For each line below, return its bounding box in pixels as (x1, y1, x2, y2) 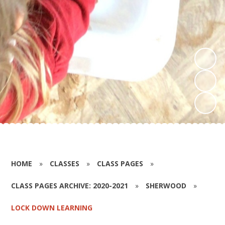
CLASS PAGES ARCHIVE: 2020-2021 (11, 180, 129, 190)
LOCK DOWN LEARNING (11, 202, 93, 212)
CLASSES (50, 158, 80, 168)
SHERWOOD (146, 180, 187, 190)
